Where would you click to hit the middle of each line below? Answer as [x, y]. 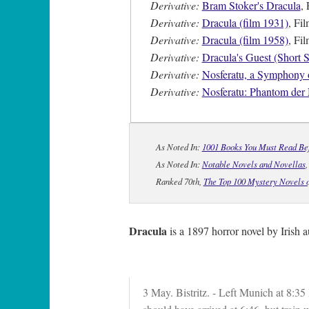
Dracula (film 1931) [245, 23]
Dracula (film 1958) [245, 40]
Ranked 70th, [179, 181]
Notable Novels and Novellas [253, 164]
